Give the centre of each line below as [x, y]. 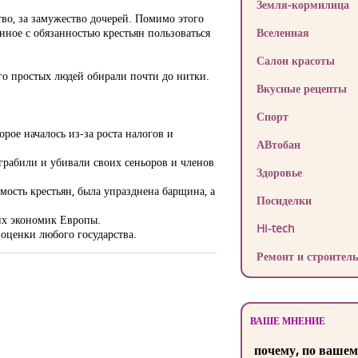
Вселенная [282, 32]
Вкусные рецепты [301, 88]
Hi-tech [275, 228]
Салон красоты [295, 60]
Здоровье [279, 172]
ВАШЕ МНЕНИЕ [287, 321]
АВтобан [278, 144]
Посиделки [284, 200]
